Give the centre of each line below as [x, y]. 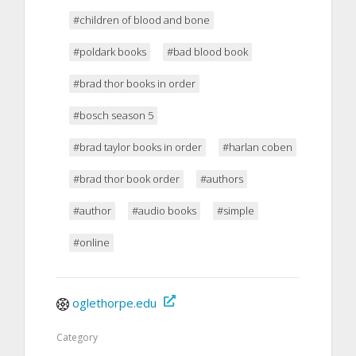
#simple [236, 210]
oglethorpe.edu [114, 302]
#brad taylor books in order [137, 147]
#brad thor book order [126, 178]
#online [91, 242]
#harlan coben [257, 147]
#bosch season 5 [113, 115]
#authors [222, 178]
